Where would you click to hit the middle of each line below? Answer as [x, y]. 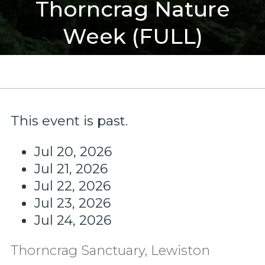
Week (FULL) [132, 36]
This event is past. [69, 121]
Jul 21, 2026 [71, 168]
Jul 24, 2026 [72, 220]
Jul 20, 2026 [73, 151]
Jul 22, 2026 [72, 185]
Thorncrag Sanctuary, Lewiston [110, 251]
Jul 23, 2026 [72, 203]
